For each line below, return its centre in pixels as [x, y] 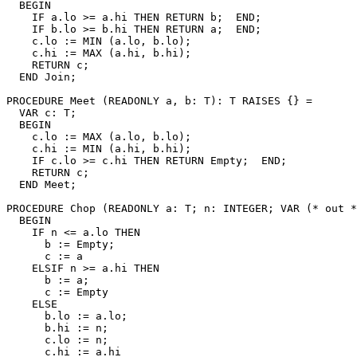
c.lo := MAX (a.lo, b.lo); [99, 136]
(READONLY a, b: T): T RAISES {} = [204, 100]
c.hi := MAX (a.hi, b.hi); [99, 53]
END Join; [41, 76]
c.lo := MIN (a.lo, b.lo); [99, 41]
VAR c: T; [41, 112]
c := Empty [57, 292]
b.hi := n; [57, 328]
